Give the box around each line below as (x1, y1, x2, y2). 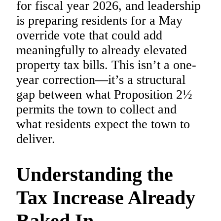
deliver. (16, 131, 55, 146)
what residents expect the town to (16, 116, 190, 131)
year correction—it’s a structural (16, 72, 185, 87)
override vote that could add (16, 28, 162, 42)
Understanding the (16, 163, 173, 185)
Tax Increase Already (16, 186, 195, 209)
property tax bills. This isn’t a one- (16, 57, 196, 72)
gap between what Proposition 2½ (16, 87, 192, 102)
